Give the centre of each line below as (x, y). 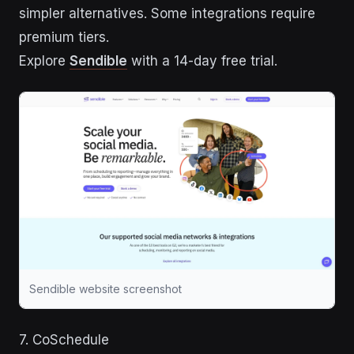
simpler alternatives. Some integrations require (167, 13)
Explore (44, 60)
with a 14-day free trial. (202, 60)
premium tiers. (64, 37)
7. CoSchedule (64, 339)
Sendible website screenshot (105, 288)
